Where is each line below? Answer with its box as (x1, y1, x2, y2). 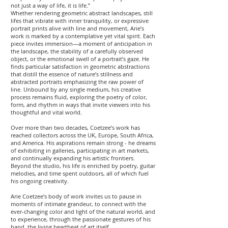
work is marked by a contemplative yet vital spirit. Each (11, 32, 155, 40)
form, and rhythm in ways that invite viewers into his (11, 101, 150, 108)
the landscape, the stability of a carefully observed (11, 47, 143, 55)
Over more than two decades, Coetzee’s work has (11, 124, 140, 131)
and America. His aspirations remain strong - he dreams (11, 139, 156, 147)
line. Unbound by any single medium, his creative (11, 85, 141, 93)
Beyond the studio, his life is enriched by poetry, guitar (11, 162, 155, 169)
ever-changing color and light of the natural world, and (11, 208, 155, 215)
